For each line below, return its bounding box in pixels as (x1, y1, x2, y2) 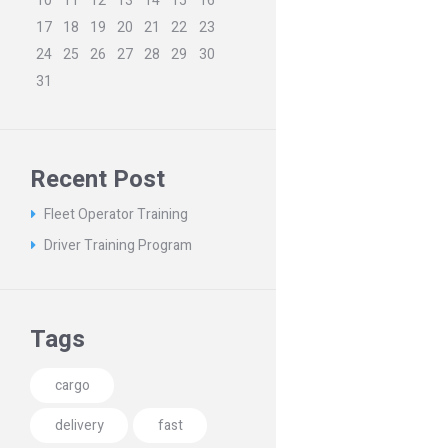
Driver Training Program (44, 234, 193, 256)
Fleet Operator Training (44, 203, 189, 225)
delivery (54, 415, 104, 437)
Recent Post (30, 162, 166, 198)
